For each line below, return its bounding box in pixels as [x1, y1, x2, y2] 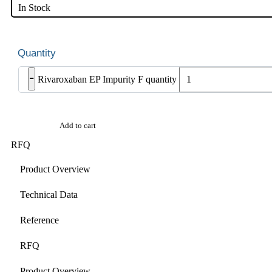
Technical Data [20, 189, 78, 200]
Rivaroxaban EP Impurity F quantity [38, 74, 177, 85]
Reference [20, 214, 59, 225]
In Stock [18, 2, 50, 13]
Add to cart [59, 121, 96, 131]
